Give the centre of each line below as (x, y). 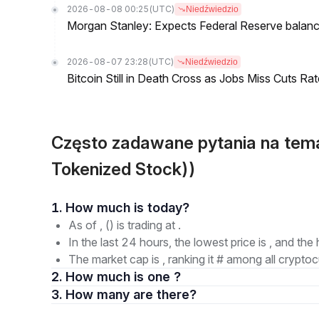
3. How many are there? (165, 294)
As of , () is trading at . (125, 225)
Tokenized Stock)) (124, 169)
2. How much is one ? (123, 277)
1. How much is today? (168, 208)
